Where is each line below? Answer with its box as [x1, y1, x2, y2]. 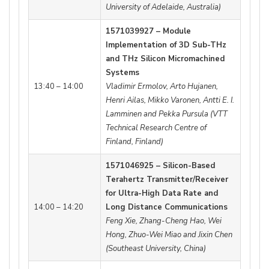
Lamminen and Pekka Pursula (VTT [106, 109, 228, 120]
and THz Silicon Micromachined [106, 53, 225, 65]
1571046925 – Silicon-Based [106, 160, 215, 172]
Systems [106, 67, 139, 79]
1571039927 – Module [106, 26, 191, 37]
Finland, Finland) [106, 136, 163, 148]
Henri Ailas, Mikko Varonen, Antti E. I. [106, 95, 234, 106]
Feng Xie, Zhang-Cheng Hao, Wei [106, 216, 222, 227]
